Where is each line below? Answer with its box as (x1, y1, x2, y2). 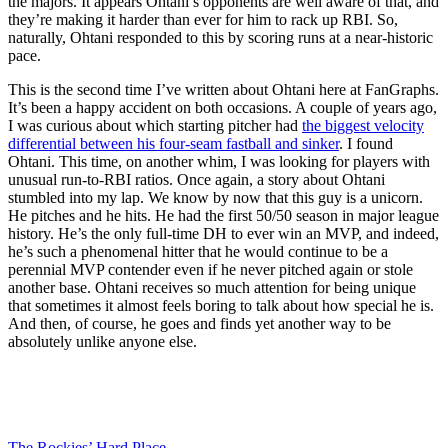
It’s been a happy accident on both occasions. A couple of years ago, (8, 98, 437, 116)
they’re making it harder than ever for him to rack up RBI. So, (8, 10, 398, 28)
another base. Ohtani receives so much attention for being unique (8, 278, 416, 296)
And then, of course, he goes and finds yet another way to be (8, 314, 391, 332)
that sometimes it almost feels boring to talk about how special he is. (8, 296, 434, 314)
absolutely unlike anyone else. (8, 332, 197, 350)
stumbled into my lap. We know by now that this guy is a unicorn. (8, 188, 423, 206)
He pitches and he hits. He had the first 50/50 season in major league (8, 206, 439, 224)
